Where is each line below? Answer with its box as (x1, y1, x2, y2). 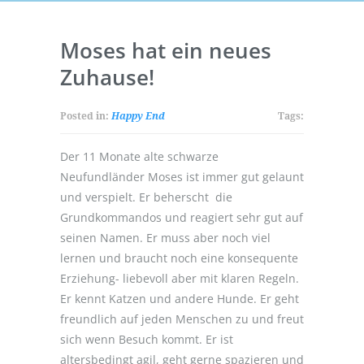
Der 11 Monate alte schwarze (60, 149, 219, 165)
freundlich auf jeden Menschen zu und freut (60, 311, 304, 327)
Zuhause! (60, 63, 154, 93)
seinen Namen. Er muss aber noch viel (60, 230, 271, 246)
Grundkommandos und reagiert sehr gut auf (60, 210, 303, 226)
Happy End (111, 110, 165, 123)
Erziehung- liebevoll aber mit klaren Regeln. (60, 271, 299, 287)
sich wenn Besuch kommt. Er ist (60, 331, 233, 348)
